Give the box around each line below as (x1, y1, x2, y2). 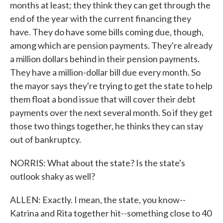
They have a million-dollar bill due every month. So (10, 67, 201, 78)
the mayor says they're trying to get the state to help (10, 80, 213, 91)
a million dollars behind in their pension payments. (10, 53, 200, 64)
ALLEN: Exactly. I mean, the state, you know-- (10, 194, 186, 205)
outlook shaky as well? (10, 171, 95, 182)
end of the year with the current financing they (10, 13, 191, 24)
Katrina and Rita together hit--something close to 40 (10, 208, 212, 219)
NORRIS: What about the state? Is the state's (10, 157, 185, 168)
